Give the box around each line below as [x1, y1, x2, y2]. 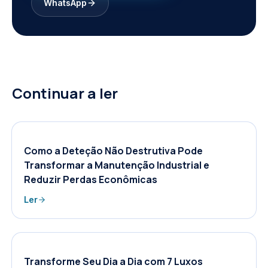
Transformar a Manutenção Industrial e [24, 159, 209, 172]
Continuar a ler [12, 83, 118, 103]
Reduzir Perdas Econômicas [24, 173, 157, 186]
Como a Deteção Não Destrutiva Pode [24, 144, 203, 157]
